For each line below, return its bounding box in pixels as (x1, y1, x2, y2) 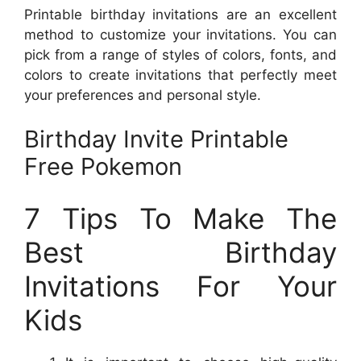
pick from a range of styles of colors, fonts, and (24, 46, 337, 63)
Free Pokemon (24, 152, 182, 181)
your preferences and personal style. (24, 86, 261, 103)
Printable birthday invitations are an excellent (24, 6, 337, 23)
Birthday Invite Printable (24, 125, 288, 154)
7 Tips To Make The (24, 201, 337, 235)
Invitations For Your (24, 268, 337, 303)
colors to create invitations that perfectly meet (24, 66, 337, 83)
